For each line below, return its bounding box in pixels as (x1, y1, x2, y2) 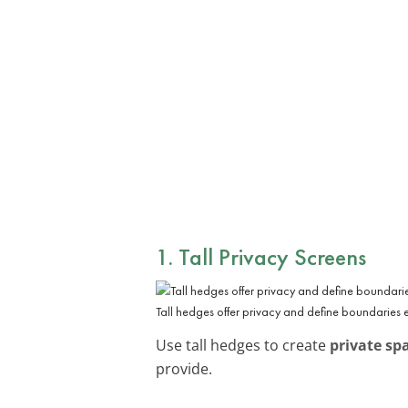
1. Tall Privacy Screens (156, 240, 366, 272)
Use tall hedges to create (156, 334, 330, 355)
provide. (156, 358, 212, 379)
